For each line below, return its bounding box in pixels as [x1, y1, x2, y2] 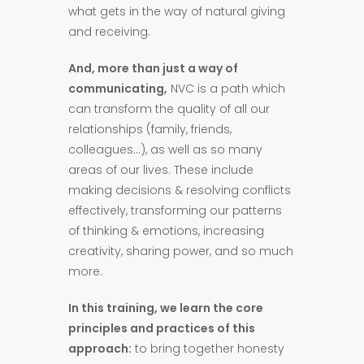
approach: [68, 340, 132, 357]
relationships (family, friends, [68, 121, 232, 137]
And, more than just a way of [68, 60, 238, 76]
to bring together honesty [132, 340, 284, 357]
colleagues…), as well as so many [68, 141, 262, 158]
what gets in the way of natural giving [68, 3, 285, 19]
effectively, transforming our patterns [68, 202, 282, 219]
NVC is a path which [167, 80, 285, 97]
